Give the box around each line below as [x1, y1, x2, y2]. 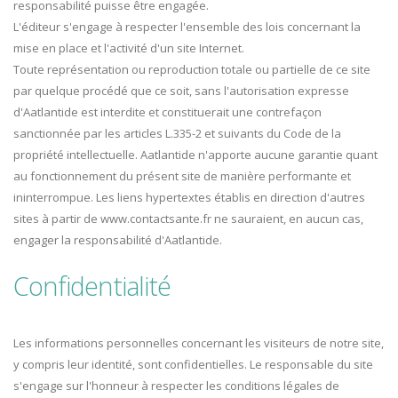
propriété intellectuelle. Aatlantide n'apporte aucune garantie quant [13, 147, 378, 163]
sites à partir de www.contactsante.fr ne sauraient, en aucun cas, [13, 211, 363, 227]
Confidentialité [13, 268, 171, 304]
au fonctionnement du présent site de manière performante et [13, 168, 351, 185]
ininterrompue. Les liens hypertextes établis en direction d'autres [13, 189, 365, 206]
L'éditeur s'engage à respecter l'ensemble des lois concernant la [13, 19, 361, 36]
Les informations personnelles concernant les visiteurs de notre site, [13, 335, 384, 352]
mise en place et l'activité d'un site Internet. [13, 40, 244, 57]
